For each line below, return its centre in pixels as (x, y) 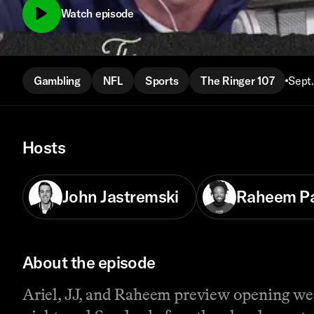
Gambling (57, 80)
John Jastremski (121, 197)
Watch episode (97, 14)
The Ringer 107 (238, 80)
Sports (162, 80)
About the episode (89, 263)
